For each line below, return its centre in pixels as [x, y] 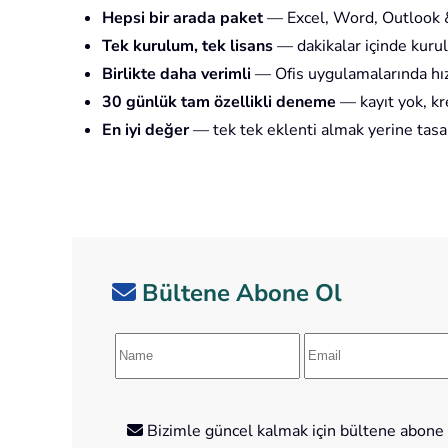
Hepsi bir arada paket [182, 17]
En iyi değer [145, 129]
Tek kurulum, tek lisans [187, 45]
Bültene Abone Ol [242, 292]
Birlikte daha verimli [176, 73]
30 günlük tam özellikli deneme [219, 101]
